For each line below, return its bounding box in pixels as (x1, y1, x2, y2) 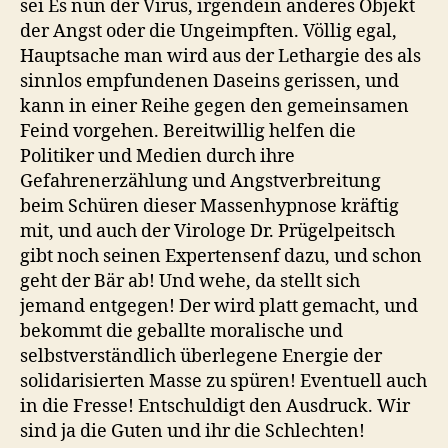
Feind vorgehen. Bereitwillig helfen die (20, 120, 356, 143)
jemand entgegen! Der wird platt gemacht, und (20, 295, 418, 318)
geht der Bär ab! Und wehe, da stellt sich (20, 270, 360, 293)
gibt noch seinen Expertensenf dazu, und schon (20, 245, 422, 268)
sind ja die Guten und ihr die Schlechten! (20, 420, 365, 443)
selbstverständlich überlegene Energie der (20, 345, 382, 368)
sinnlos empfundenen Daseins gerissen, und (20, 70, 399, 93)
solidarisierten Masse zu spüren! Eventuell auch (20, 370, 427, 393)
